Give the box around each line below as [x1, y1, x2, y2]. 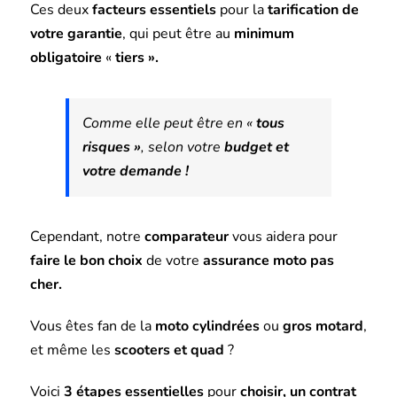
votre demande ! [82, 160, 189, 181]
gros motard [282, 315, 363, 336]
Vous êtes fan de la [29, 315, 155, 336]
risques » [82, 136, 141, 157]
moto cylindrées [154, 315, 260, 336]
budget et [223, 136, 289, 157]
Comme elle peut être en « [82, 113, 256, 133]
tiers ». [114, 47, 159, 67]
